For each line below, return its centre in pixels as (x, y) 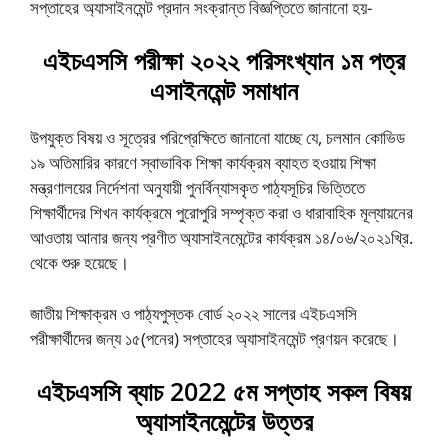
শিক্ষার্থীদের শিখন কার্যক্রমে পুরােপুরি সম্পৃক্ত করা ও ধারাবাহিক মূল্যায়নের (221, 212)
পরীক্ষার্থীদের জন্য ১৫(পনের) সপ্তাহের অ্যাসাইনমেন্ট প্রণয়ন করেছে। (214, 338)
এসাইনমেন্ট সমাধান (224, 90)
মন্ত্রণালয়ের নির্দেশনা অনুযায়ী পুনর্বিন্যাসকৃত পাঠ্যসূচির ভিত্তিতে (197, 187)
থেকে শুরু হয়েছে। (79, 262)
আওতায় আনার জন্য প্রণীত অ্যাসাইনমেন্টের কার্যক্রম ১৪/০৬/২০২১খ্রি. (221, 237)
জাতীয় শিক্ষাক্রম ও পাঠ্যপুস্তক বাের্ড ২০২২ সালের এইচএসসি (193, 313)
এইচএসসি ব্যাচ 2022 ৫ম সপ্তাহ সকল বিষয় (224, 391)
